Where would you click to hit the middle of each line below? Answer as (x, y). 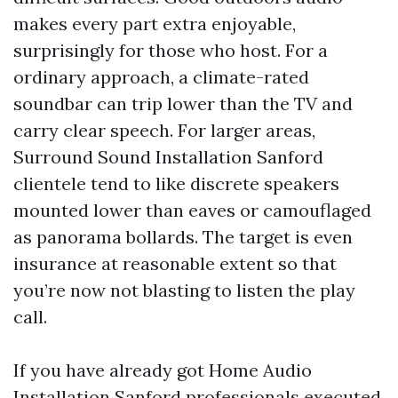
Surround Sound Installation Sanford (168, 157)
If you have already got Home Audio (163, 370)
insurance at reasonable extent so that (175, 263)
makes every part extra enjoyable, (155, 24)
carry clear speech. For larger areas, (164, 130)
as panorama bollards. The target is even (183, 237)
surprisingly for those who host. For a (171, 50)
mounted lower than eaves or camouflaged (192, 210)
